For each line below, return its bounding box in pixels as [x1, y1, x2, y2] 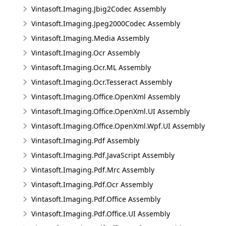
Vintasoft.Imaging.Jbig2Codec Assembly [31, 4, 166, 14]
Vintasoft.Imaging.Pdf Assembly [31, 136, 139, 145]
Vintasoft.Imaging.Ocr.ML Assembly [31, 63, 151, 72]
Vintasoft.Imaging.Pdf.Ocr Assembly [31, 180, 153, 189]
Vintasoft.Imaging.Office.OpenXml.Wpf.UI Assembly [31, 121, 205, 131]
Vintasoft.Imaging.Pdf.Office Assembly [31, 194, 160, 204]
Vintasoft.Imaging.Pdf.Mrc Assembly [31, 165, 154, 175]
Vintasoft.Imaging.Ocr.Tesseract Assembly [31, 77, 172, 87]
